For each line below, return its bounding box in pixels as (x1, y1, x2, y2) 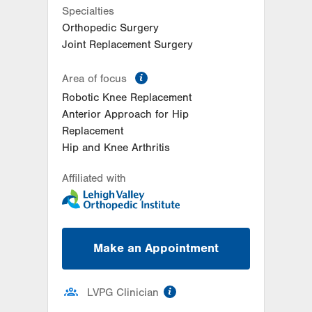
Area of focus (62, 72, 130, 86)
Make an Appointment (93, 241, 219, 256)
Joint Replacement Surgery (62, 38, 193, 52)
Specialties (62, 5, 114, 18)
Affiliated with (62, 172, 126, 185)
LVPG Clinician (87, 286, 159, 299)
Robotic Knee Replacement (62, 91, 192, 104)
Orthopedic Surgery (62, 22, 159, 35)
